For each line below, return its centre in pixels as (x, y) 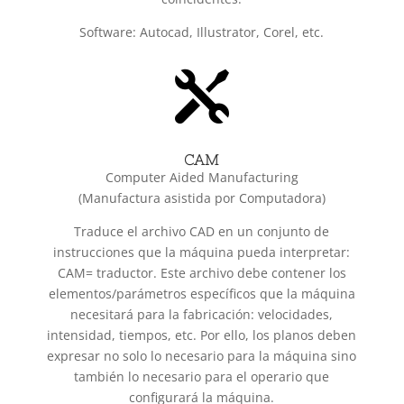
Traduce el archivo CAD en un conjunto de (202, 231)
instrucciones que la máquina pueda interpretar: (202, 252)
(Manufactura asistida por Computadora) (202, 197)
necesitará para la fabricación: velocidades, (202, 314)
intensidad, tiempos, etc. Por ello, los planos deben (202, 335)
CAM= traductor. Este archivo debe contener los (202, 272)
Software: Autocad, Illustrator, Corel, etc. (202, 32)
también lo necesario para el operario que (202, 376)
